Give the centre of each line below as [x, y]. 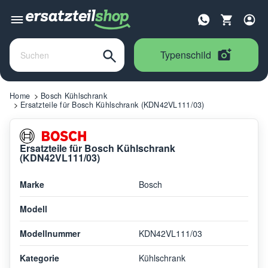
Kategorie [39, 258]
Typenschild [186, 54]
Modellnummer [50, 233]
